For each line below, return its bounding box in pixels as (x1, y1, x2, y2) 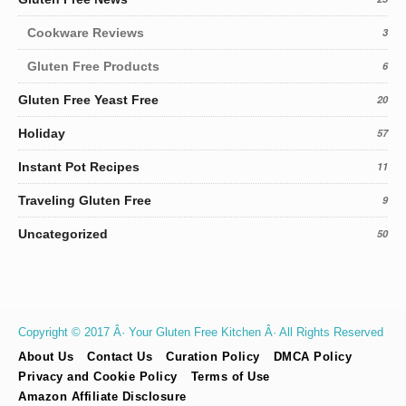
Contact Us (87, 349, 152, 363)
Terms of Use (190, 369, 270, 383)
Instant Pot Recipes (18, 159, 140, 174)
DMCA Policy (273, 349, 352, 363)
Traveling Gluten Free (18, 192, 151, 208)
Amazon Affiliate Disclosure (18, 389, 187, 403)
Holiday (18, 125, 65, 140)
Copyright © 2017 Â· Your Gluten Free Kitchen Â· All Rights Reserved (18, 324, 383, 339)
